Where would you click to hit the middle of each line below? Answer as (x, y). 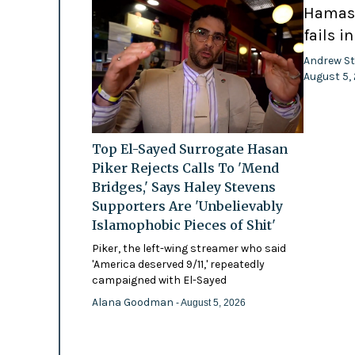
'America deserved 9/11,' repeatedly (178, 265)
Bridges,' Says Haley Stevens (183, 187)
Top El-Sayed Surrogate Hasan (189, 149)
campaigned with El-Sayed (159, 281)
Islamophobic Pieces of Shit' (183, 225)
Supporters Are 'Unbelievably (187, 206)
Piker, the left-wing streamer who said (189, 249)
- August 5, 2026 (210, 303)
